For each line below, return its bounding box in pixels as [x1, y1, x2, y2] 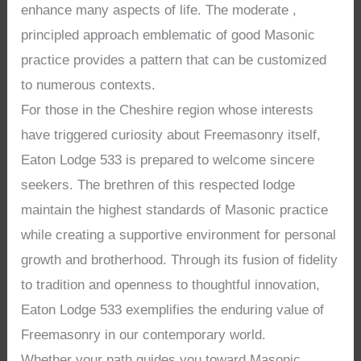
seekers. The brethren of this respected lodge [21, 177, 296, 193]
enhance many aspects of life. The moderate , [21, 2, 297, 19]
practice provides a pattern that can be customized [21, 52, 327, 68]
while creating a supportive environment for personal [21, 227, 337, 243]
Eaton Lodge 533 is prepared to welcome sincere [21, 152, 315, 168]
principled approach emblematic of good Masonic [21, 27, 316, 44]
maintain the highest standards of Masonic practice [21, 202, 329, 218]
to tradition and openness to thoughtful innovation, [21, 277, 321, 293]
